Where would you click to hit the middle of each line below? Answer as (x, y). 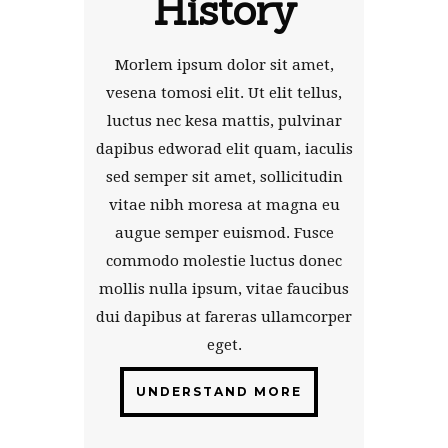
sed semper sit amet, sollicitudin (224, 176)
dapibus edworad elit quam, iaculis (224, 148)
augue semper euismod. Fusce (224, 232)
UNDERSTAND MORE (219, 391)
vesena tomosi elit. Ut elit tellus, (224, 92)
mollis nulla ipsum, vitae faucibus (224, 288)
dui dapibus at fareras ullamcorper (224, 316)
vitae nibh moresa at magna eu (224, 204)
